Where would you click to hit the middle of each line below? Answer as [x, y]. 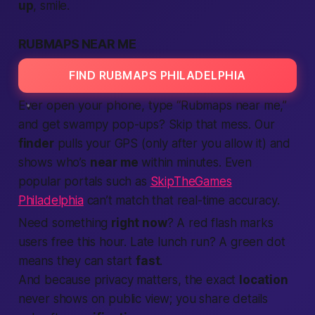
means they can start [77, 261]
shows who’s [54, 162]
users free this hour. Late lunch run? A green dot [152, 242]
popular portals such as [84, 181]
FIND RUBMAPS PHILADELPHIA [157, 75]
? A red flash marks [220, 223]
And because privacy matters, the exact [129, 280]
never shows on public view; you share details [143, 299]
